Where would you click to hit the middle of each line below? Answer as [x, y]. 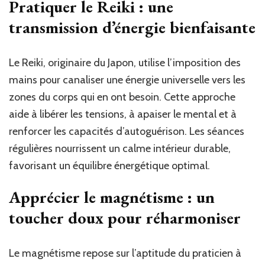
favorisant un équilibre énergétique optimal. [109, 165]
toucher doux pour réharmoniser [125, 217]
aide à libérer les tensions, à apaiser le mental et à [123, 114]
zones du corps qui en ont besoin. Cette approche [122, 97]
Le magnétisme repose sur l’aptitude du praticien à [125, 253]
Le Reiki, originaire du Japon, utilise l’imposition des [125, 62]
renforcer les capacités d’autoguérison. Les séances [127, 131]
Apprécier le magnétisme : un [112, 197]
